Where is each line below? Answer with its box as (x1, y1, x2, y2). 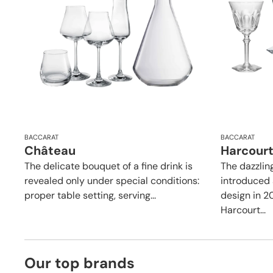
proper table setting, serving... (24, 188, 156, 202)
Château (24, 142, 76, 158)
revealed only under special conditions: (24, 174, 199, 187)
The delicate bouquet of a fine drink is (24, 159, 193, 172)
